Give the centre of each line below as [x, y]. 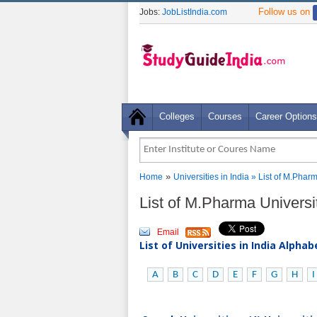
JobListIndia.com [195, 12]
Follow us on [286, 12]
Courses [225, 116]
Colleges [177, 116]
